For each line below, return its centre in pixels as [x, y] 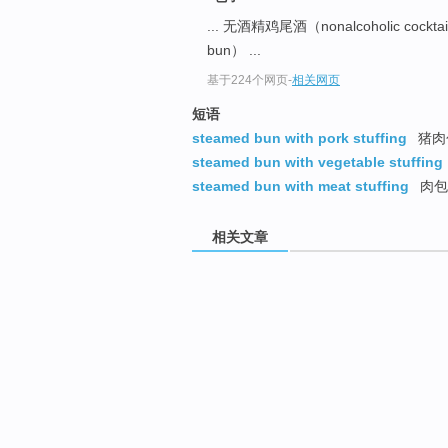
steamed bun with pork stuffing [299, 138]
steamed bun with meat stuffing [300, 186]
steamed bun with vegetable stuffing [317, 162]
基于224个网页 [247, 80]
